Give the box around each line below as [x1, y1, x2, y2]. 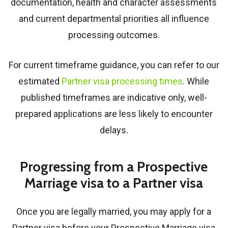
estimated [18, 75, 62, 87]
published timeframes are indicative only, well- [20, 92, 207, 103]
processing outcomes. [68, 29, 160, 40]
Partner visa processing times [62, 75, 183, 87]
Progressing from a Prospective [20, 158, 208, 175]
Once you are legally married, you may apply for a [16, 206, 212, 217]
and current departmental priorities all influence [18, 13, 209, 24]
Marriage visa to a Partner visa [24, 174, 204, 191]
